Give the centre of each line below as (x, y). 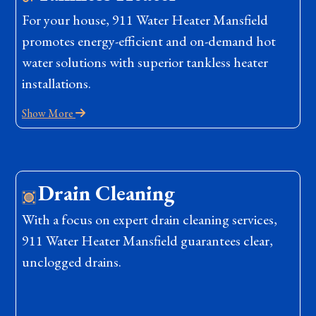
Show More (49, 113)
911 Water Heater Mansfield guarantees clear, (147, 240)
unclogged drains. (72, 261)
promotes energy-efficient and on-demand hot (149, 41)
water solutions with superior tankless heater (145, 62)
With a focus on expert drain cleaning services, (150, 219)
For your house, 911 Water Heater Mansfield (145, 19)
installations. (56, 83)
